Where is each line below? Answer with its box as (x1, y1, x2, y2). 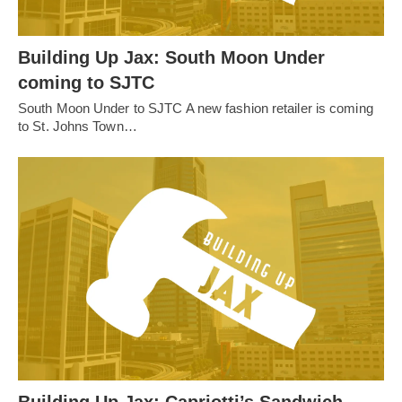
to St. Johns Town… (18, 118, 137, 135)
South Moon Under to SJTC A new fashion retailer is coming (18, 100, 373, 117)
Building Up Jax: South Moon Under (18, 48, 325, 68)
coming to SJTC (18, 73, 154, 93)
